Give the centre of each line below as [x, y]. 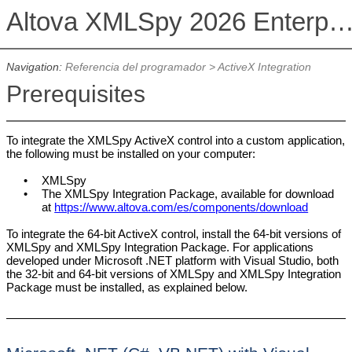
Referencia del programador [135, 68]
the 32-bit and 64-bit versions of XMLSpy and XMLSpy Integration [173, 274]
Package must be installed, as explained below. [126, 288]
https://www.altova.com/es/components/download [181, 207]
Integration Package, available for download [222, 194]
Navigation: [35, 68]
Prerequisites [75, 94]
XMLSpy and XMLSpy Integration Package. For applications [159, 247]
